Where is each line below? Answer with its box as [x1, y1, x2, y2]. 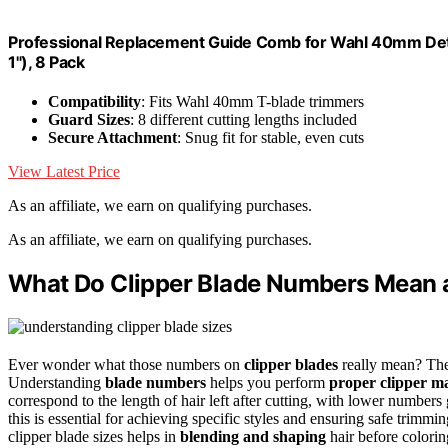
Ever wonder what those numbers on [8, 356, 244, 374]
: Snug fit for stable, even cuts [177, 129, 364, 147]
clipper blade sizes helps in [8, 428, 180, 446]
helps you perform [206, 374, 329, 392]
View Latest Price [8, 163, 120, 181]
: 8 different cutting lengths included [130, 111, 357, 129]
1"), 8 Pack [8, 52, 85, 72]
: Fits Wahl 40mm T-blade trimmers [141, 93, 364, 111]
